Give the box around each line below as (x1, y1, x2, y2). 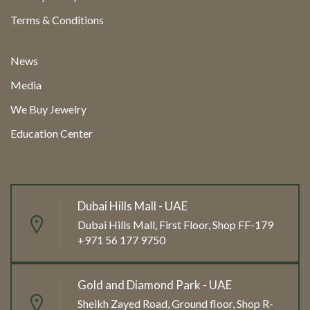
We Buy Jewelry (10, 102, 86, 116)
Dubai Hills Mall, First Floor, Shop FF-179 (77, 218, 273, 232)
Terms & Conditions (10, 13, 104, 27)
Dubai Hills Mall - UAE (77, 199, 188, 214)
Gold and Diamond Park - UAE (77, 277, 232, 293)
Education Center (10, 127, 93, 140)
